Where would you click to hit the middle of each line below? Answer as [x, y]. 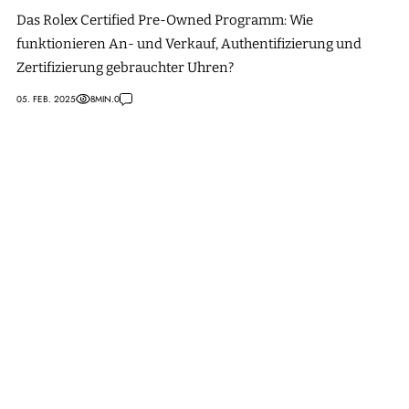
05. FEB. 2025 [46, 99]
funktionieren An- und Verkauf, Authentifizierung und [189, 43]
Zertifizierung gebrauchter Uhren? [125, 67]
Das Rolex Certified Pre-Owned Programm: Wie [165, 20]
